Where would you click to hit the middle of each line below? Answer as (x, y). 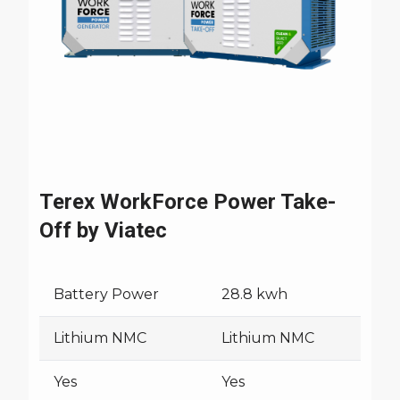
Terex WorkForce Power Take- (187, 202)
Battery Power (106, 294)
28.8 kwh (254, 294)
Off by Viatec (103, 230)
